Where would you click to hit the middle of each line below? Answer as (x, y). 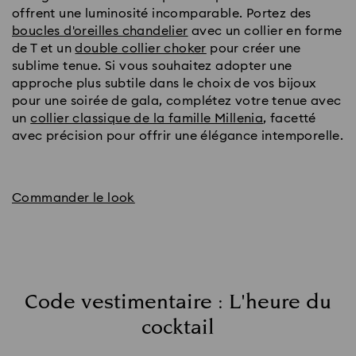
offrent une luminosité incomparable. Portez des (162, 14)
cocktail (178, 328)
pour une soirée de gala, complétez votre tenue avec (177, 101)
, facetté (290, 119)
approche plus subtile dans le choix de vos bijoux (164, 84)
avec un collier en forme (265, 31)
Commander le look (74, 198)
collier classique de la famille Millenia (147, 119)
